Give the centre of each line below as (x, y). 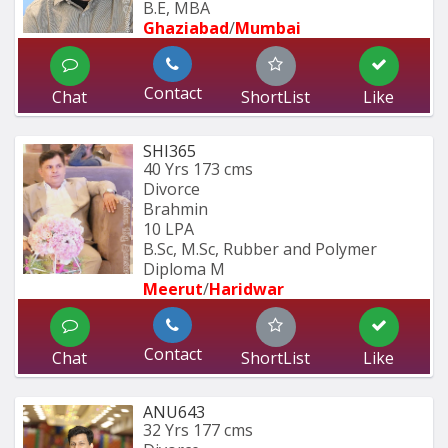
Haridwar (246, 289)
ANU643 (174, 412)
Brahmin (175, 209)
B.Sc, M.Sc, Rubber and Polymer (260, 249)
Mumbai (270, 28)
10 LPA (168, 229)
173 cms (223, 169)
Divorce (171, 189)
